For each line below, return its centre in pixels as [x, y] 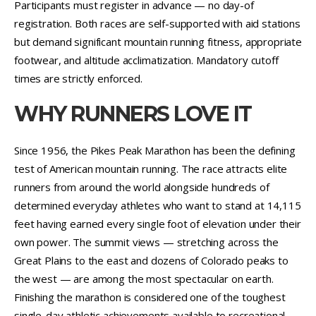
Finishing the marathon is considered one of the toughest [150, 297]
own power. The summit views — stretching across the [146, 242]
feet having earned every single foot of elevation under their [158, 223]
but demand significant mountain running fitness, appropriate [158, 41]
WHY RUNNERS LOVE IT [133, 114]
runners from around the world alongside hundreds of [142, 187]
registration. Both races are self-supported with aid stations [157, 23]
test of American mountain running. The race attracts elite [151, 168]
